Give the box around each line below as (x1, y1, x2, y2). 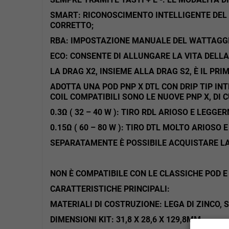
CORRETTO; (50, 20, 94, 30)
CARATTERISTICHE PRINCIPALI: (50, 184, 170, 194)
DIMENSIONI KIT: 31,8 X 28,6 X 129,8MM (50, 214, 201, 224)
